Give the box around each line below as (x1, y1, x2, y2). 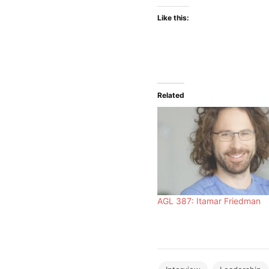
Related (157, 91, 184, 100)
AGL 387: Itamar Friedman (157, 196, 261, 207)
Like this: (157, 13, 189, 23)
